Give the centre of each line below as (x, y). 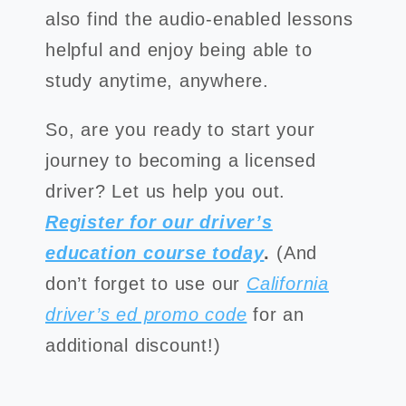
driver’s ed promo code (146, 314)
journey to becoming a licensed (181, 160)
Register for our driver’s (159, 222)
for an (275, 314)
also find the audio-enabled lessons (199, 19)
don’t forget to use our (146, 284)
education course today (155, 253)
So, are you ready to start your (180, 130)
